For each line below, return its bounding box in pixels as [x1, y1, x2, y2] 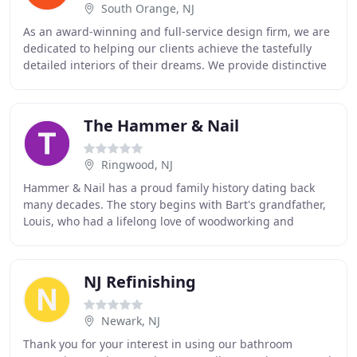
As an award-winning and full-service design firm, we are [23, 24, 330, 39]
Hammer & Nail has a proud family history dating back [23, 180, 315, 195]
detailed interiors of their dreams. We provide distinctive [23, 57, 327, 73]
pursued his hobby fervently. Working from [23, 230, 253, 245]
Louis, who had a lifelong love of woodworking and [23, 214, 294, 229]
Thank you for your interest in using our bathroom [23, 336, 292, 351]
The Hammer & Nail [84, 115, 239, 136]
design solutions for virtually [23, 74, 176, 89]
